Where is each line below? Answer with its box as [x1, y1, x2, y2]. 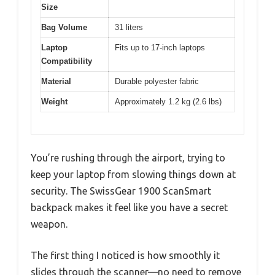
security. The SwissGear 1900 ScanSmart [31, 185, 211, 196]
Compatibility [41, 56, 92, 66]
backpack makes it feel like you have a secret [31, 201, 228, 213]
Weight [41, 97, 68, 107]
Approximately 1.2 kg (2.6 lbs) [115, 97, 222, 107]
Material [41, 77, 71, 87]
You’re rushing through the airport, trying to [31, 152, 225, 163]
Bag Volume [41, 23, 87, 33]
